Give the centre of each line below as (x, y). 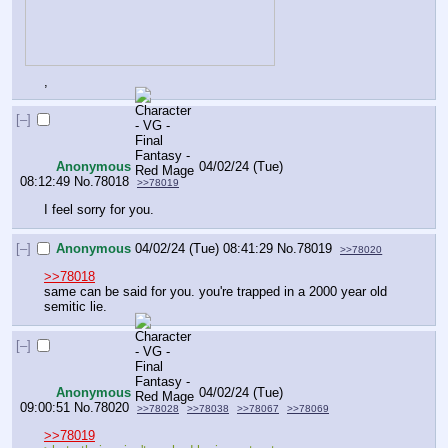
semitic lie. (75, 307)
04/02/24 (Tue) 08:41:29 (204, 248)
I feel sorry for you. (99, 210)
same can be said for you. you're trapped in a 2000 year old (215, 292)
